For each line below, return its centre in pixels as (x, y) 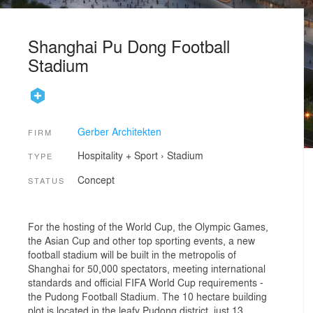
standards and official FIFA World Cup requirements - (146, 283)
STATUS (46, 180)
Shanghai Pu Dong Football (129, 46)
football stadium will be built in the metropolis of (132, 255)
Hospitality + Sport (117, 155)
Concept (96, 179)
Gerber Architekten (119, 131)
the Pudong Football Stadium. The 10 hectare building (147, 297)
